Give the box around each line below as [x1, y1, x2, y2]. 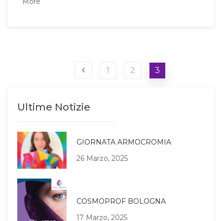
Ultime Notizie [17, 101, 90, 113]
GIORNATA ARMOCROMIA [76, 137, 171, 147]
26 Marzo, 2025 [76, 153, 128, 163]
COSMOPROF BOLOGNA [76, 197, 166, 206]
